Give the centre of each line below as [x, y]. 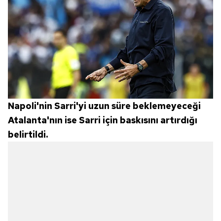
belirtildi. [28, 134]
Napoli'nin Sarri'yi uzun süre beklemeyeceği [104, 106]
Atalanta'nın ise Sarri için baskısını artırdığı [103, 120]
